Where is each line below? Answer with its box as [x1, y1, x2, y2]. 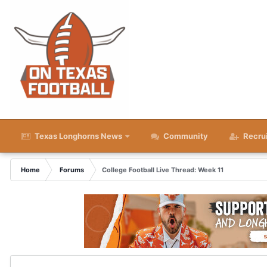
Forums [60, 166, 84, 174]
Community [162, 131, 208, 141]
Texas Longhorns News [33, 131, 122, 141]
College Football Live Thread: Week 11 [102, 166, 223, 174]
